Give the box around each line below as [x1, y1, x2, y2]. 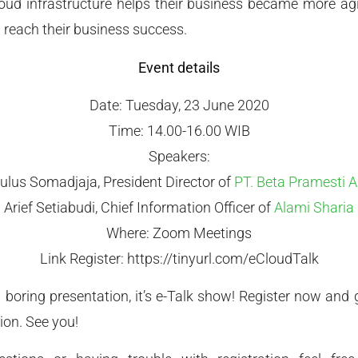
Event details [138, 58, 220, 76]
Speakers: [148, 147, 210, 165]
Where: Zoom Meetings [106, 224, 252, 241]
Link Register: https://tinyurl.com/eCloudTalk [39, 249, 319, 267]
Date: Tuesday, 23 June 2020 [89, 96, 269, 113]
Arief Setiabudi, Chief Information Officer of [4, 198, 274, 216]
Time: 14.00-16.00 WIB [108, 121, 250, 139]
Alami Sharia [274, 198, 354, 216]
